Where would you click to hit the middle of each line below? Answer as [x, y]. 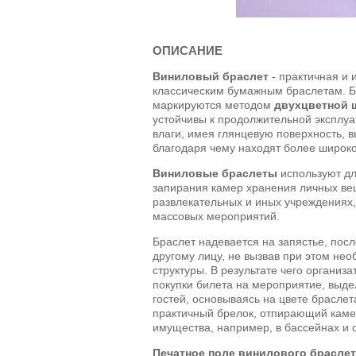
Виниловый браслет [211, 76]
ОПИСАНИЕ [188, 50]
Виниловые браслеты [215, 173]
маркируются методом [213, 104]
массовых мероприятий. [216, 216]
